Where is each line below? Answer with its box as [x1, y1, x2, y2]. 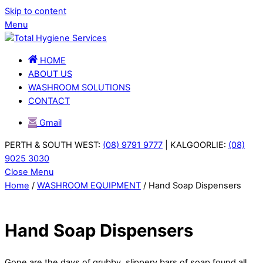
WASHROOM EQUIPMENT [37, 180, 141, 191]
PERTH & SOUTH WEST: [5, 139, 103, 150]
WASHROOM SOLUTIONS [28, 82, 130, 93]
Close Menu [5, 166, 53, 177]
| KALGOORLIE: [163, 139, 228, 150]
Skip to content [5, 6, 66, 16]
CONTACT [28, 95, 70, 106]
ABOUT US [28, 68, 72, 79]
